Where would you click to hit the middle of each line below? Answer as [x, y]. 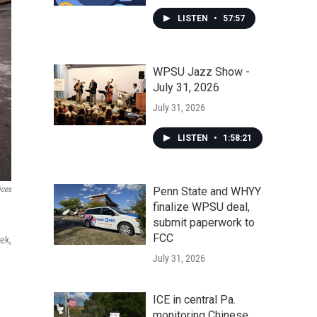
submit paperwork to [204, 223]
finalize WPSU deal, [201, 207]
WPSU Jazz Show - [201, 72]
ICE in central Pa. [194, 300]
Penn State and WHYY [207, 191]
